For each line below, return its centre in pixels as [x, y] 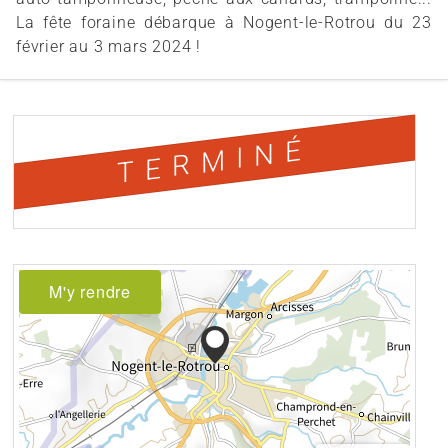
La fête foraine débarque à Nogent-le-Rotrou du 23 [224, 23]
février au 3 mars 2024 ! [109, 47]
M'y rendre [90, 292]
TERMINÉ [214, 162]
